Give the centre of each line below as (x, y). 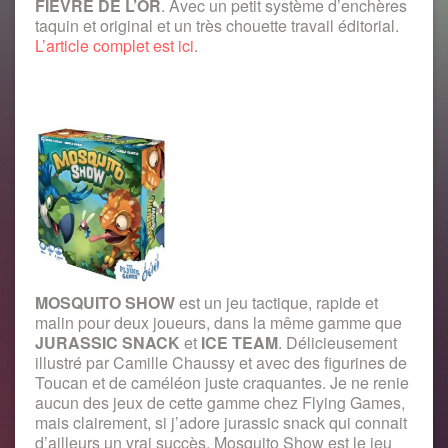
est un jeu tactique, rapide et (276, 302)
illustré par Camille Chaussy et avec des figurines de (221, 362)
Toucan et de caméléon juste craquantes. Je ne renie (222, 382)
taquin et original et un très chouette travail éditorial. (217, 25)
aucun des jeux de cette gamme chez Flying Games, (220, 402)
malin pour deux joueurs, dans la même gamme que (218, 322)
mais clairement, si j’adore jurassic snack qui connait (221, 422)
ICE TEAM (239, 342)
